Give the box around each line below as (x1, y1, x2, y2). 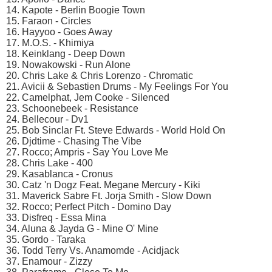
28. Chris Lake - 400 (6, 157, 93, 168)
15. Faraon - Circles (6, 15, 91, 26)
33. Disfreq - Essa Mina (6, 212, 106, 223)
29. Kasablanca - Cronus (6, 168, 113, 179)
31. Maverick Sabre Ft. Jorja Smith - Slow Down (6, 190, 211, 201)
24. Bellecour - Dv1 (6, 114, 89, 124)
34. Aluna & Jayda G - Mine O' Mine (6, 223, 158, 234)
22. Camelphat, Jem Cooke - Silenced (6, 92, 169, 103)
